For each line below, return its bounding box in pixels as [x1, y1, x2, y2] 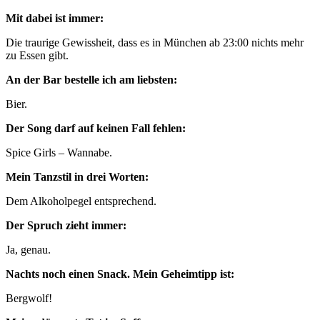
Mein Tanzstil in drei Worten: [6, 170, 149, 183]
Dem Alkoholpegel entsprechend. [6, 194, 156, 207]
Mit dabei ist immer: [6, 11, 104, 24]
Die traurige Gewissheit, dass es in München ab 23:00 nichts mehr [6, 36, 304, 49]
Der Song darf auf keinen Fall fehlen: [6, 121, 186, 134]
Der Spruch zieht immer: [6, 219, 126, 231]
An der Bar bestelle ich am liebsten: [6, 73, 177, 86]
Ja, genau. [6, 243, 51, 256]
